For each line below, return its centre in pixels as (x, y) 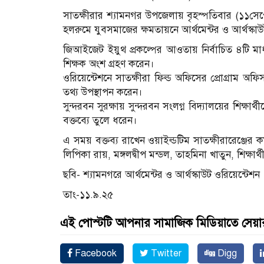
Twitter (165, 254)
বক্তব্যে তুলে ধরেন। (100, 121)
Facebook (95, 254)
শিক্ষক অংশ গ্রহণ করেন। (109, 64)
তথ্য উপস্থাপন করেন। (103, 93)
